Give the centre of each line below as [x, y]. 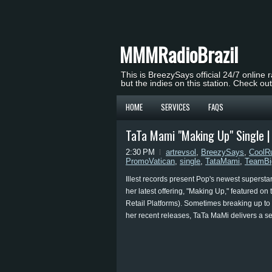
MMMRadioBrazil [179, 54]
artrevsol [181, 152]
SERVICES [175, 107]
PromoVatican [150, 161]
